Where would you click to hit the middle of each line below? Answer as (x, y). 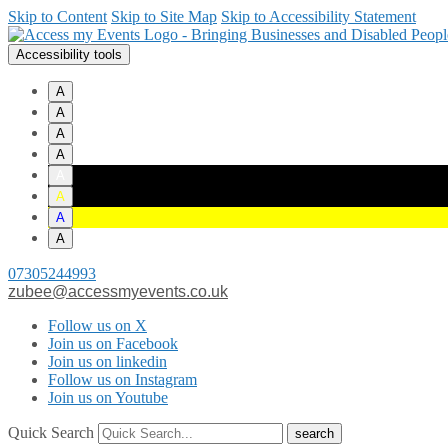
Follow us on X (97, 325)
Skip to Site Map (164, 16)
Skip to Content (57, 16)
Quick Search (51, 432)
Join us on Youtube (108, 397)
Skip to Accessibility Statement (318, 16)
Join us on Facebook (113, 343)
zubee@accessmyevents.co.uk (118, 291)
